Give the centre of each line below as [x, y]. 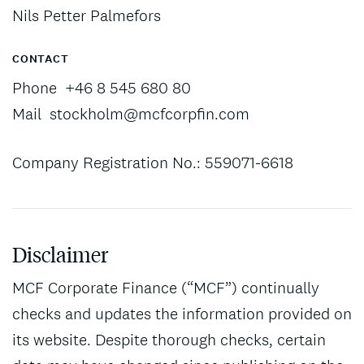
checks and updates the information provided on [182, 314]
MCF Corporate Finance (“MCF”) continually [166, 288]
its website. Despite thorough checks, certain [169, 340]
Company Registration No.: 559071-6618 [153, 162]
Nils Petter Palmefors [87, 15]
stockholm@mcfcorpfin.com [149, 114]
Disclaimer [60, 254]
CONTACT [41, 59]
